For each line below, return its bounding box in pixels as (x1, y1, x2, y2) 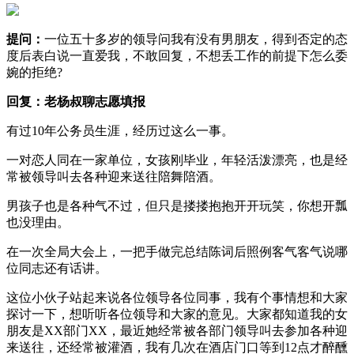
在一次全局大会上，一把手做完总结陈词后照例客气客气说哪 (6, 244, 348, 258)
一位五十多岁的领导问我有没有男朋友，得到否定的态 (44, 32, 348, 46)
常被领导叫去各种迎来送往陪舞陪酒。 (6, 169, 221, 183)
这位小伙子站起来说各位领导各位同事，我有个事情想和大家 (6, 290, 348, 304)
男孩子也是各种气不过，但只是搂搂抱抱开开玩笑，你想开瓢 (6, 198, 348, 213)
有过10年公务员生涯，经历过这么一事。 (6, 123, 234, 137)
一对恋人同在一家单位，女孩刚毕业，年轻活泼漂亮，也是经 (6, 153, 348, 167)
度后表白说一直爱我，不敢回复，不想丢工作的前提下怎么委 (6, 48, 348, 62)
